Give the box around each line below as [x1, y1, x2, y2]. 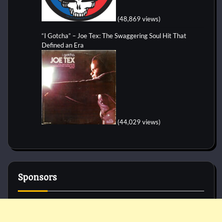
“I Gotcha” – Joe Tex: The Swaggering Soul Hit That [42, 31, 186, 40]
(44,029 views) [117, 117, 161, 126]
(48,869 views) [117, 14, 161, 23]
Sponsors [18, 172, 57, 182]
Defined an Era [42, 41, 84, 49]
